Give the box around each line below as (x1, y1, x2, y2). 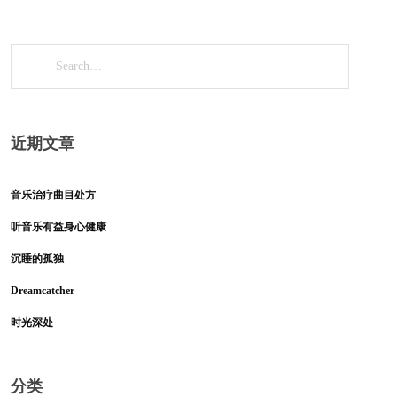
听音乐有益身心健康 (11, 221, 107, 233)
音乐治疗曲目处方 (11, 189, 97, 201)
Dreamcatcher (11, 284, 75, 297)
